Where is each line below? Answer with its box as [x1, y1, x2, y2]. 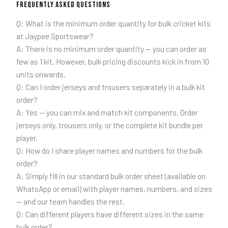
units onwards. [16, 69, 66, 79]
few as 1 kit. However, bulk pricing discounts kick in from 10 [16, 56, 209, 67]
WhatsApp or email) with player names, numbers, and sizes [16, 184, 212, 194]
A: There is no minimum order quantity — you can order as [16, 44, 207, 54]
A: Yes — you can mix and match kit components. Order [16, 107, 198, 118]
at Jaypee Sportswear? [16, 31, 94, 41]
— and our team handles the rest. [16, 196, 125, 207]
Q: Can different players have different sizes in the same [16, 209, 204, 219]
